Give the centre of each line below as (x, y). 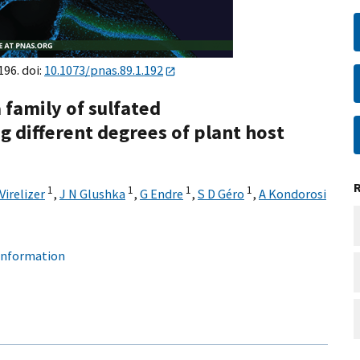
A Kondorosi (292, 194)
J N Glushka (92, 194)
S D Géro (221, 194)
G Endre (162, 194)
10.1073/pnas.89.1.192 (104, 70)
